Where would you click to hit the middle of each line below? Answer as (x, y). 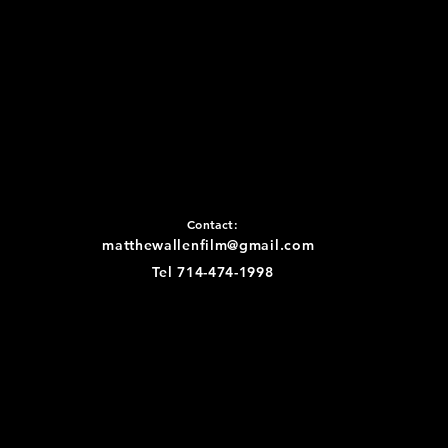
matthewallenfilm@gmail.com (213, 245)
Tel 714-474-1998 (213, 272)
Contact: (212, 224)
